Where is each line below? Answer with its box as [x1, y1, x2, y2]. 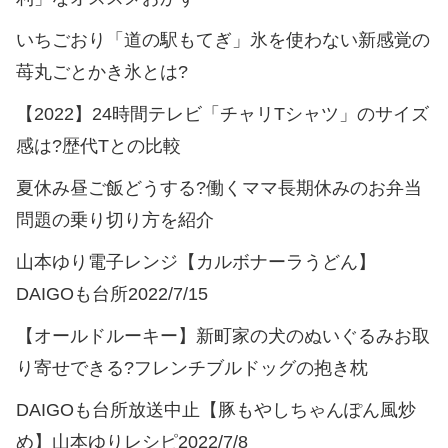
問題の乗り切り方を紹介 [16, 209, 214, 230]
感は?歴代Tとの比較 [16, 135, 181, 156]
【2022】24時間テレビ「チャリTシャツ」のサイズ [16, 103, 429, 124]
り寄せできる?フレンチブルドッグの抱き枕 [16, 357, 368, 378]
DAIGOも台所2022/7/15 [16, 283, 208, 304]
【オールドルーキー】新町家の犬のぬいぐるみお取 [16, 325, 430, 346]
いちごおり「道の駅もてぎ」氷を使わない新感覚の [16, 29, 430, 50]
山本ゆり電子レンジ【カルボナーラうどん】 [16, 251, 376, 272]
